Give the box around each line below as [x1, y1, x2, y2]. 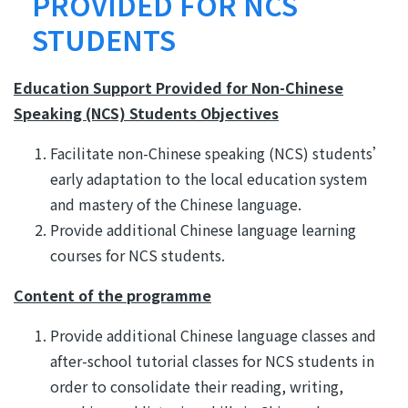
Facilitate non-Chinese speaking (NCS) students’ [50, 142, 387, 164]
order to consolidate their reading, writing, [50, 375, 343, 397]
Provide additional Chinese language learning [50, 219, 356, 240]
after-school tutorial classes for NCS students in [50, 350, 374, 372]
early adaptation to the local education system [50, 168, 368, 189]
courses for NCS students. [50, 244, 225, 266]
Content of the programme [14, 284, 211, 306]
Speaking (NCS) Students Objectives [14, 102, 279, 124]
